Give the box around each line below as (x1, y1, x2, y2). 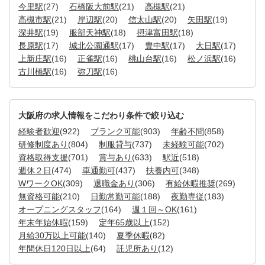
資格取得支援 (18, 153, 68, 163)
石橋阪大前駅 (69, 2, 119, 12)
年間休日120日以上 (18, 244, 91, 254)
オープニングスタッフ (18, 205, 101, 215)
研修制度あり (18, 140, 68, 150)
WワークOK (18, 179, 63, 189)
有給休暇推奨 (166, 179, 215, 189)
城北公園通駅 (69, 41, 119, 51)
